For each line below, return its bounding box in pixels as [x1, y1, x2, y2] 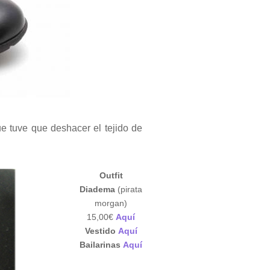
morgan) [95, 198, 127, 208]
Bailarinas [80, 239, 123, 250]
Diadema [80, 184, 118, 194]
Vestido [84, 225, 118, 236]
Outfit [99, 170, 123, 180]
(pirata [118, 184, 142, 194]
